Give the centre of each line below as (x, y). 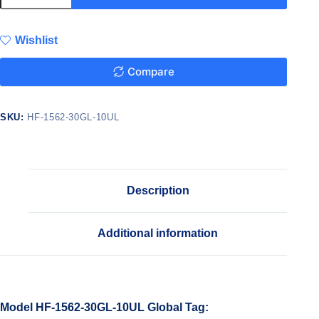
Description (158, 190)
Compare (151, 72)
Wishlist (36, 40)
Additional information (158, 234)
